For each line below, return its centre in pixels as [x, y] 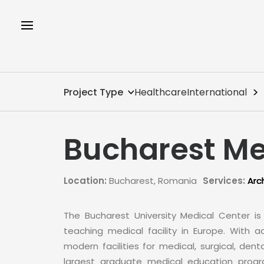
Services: [224, 181]
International [217, 92]
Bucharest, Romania [152, 181]
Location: [85, 181]
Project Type [93, 92]
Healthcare [161, 92]
